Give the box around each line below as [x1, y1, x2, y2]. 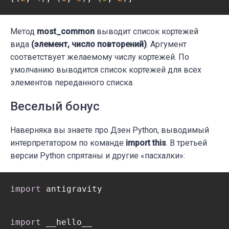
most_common [37, 27, 95, 37]
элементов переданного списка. [10, 78, 134, 88]
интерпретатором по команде [10, 138, 126, 148]
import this [126, 138, 166, 148]
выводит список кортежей [95, 27, 198, 37]
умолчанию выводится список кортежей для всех [10, 65, 201, 75]
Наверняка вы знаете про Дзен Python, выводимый [10, 125, 209, 135]
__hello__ [41, 217, 92, 227]
